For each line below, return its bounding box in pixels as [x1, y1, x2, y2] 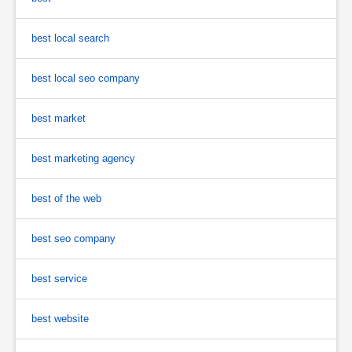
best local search [31, 32, 109, 45]
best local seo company [31, 72, 140, 85]
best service [31, 273, 87, 285]
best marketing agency [31, 152, 135, 165]
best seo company [31, 233, 115, 245]
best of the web [31, 192, 101, 205]
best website [31, 313, 89, 325]
